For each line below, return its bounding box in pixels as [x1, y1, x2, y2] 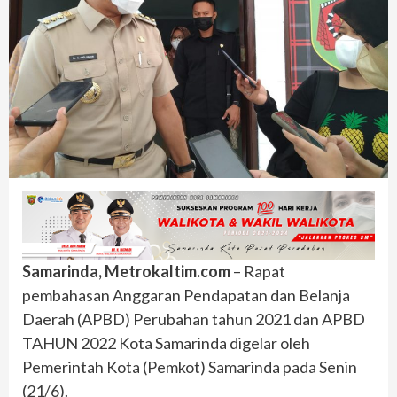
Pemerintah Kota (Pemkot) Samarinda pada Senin [22, 356, 357, 377]
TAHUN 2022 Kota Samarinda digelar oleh [22, 332, 310, 353]
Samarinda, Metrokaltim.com [22, 261, 230, 281]
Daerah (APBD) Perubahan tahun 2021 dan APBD [22, 308, 365, 329]
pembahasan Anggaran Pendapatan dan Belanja [22, 284, 350, 305]
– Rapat [230, 261, 285, 281]
